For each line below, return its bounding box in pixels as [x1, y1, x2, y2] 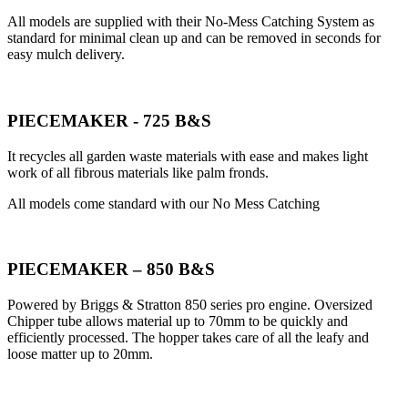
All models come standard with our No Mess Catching [7, 195, 320, 211]
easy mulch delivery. [7, 46, 125, 63]
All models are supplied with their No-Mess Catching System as [7, 14, 374, 30]
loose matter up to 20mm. [7, 346, 153, 362]
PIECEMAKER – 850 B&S [7, 260, 215, 280]
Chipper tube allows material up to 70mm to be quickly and [7, 313, 348, 330]
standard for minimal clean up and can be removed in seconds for [7, 30, 381, 46]
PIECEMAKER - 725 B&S [7, 110, 211, 130]
